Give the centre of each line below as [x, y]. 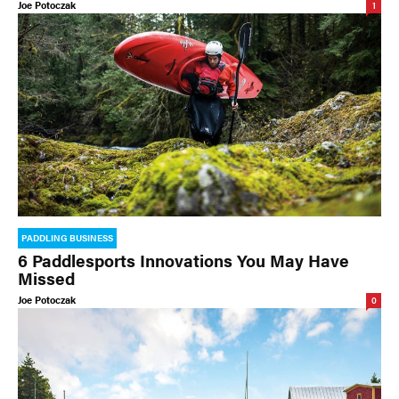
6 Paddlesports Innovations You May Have [183, 261]
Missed [46, 279]
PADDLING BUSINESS [67, 238]
